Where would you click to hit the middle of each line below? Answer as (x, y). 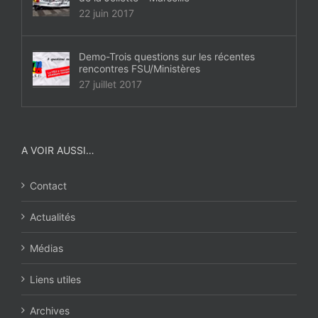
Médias (46, 248)
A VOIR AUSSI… (58, 150)
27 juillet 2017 (110, 84)
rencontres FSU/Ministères (139, 69)
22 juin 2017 (106, 13)
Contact (48, 186)
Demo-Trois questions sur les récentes (167, 57)
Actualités (53, 217)
